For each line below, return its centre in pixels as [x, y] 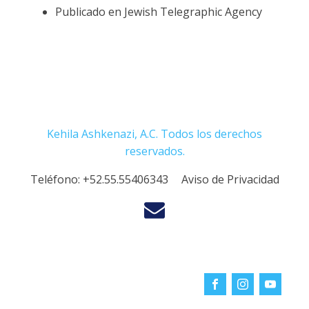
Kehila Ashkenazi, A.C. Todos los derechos [154, 134]
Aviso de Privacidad [230, 179]
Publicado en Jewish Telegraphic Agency [159, 12]
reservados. [154, 151]
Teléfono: [56, 179]
